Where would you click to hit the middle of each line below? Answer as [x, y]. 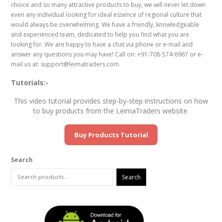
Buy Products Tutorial [111, 135]
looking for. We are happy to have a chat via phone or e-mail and [102, 44]
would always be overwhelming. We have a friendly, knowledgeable [105, 25]
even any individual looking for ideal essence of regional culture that [107, 15]
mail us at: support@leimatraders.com [65, 64]
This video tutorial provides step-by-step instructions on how [111, 101]
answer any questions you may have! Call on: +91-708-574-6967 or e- [107, 54]
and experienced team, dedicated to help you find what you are [100, 34]
